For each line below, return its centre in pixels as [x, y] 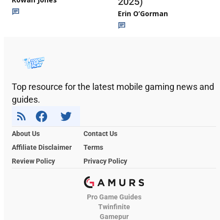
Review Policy [33, 161]
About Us [26, 133]
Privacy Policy [105, 161]
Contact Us [100, 133]
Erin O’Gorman [143, 13]
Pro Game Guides [114, 197]
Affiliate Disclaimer [42, 147]
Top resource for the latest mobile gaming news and [113, 86]
